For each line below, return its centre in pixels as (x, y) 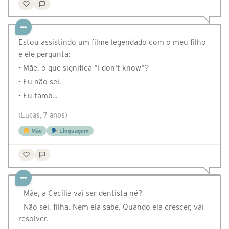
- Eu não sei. (40, 82)
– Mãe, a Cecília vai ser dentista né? (81, 193)
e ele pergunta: (44, 54)
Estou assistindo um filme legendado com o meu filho (112, 42)
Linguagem (73, 131)
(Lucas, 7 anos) (43, 116)
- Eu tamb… (38, 96)
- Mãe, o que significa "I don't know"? (84, 68)
